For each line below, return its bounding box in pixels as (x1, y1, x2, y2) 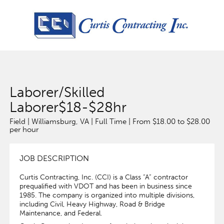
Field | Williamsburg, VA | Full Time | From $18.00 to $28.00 (9, 117, 210, 126)
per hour (9, 125, 38, 134)
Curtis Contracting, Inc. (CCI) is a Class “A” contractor (19, 173, 188, 181)
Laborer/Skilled (9, 84, 104, 100)
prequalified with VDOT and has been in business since (19, 182, 192, 190)
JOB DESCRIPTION (19, 153, 89, 163)
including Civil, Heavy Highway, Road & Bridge (19, 200, 165, 208)
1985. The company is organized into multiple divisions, (19, 191, 194, 199)
